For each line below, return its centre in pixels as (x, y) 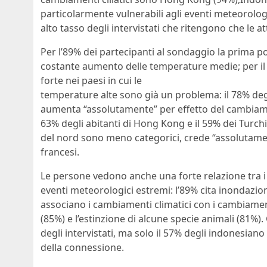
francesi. (60, 152)
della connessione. (82, 248)
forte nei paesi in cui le (91, 81)
